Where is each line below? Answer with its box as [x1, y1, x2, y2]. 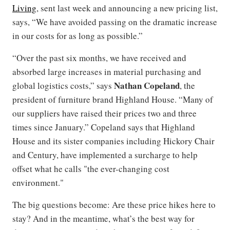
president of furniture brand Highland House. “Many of [12, 93, 213, 106]
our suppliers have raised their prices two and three [12, 107, 197, 120]
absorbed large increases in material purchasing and [12, 66, 201, 78]
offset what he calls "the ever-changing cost [12, 163, 169, 175]
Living [12, 2, 36, 14]
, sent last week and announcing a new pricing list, [36, 2, 218, 14]
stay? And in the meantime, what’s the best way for [12, 213, 195, 225]
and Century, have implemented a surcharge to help [12, 149, 198, 161]
